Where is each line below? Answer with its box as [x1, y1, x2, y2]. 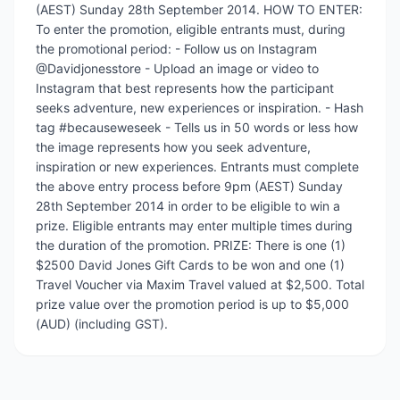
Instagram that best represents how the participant [36, 80, 334, 96]
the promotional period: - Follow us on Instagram [36, 41, 317, 56]
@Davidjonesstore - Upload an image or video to [36, 61, 319, 76]
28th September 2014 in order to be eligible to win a [36, 198, 340, 213]
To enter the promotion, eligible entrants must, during [36, 21, 346, 37]
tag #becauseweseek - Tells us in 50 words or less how [36, 120, 358, 135]
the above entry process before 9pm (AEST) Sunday [36, 179, 343, 194]
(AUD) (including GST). [36, 316, 168, 331]
